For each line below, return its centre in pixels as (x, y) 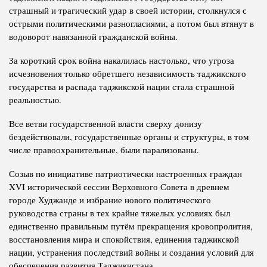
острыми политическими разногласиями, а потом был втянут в (131, 23)
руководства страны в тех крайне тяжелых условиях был (119, 212)
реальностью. (35, 99)
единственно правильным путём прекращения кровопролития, (131, 226)
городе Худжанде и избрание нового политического (110, 199)
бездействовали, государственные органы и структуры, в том (129, 136)
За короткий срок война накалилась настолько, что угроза (122, 60)
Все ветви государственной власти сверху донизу (105, 123)
